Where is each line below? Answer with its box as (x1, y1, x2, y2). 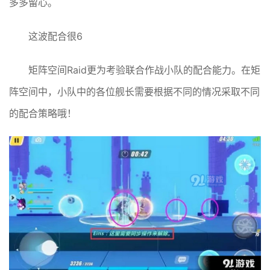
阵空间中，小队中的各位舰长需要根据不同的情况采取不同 (9, 85, 260, 98)
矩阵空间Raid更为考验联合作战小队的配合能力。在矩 (28, 63, 260, 76)
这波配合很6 (28, 30, 83, 42)
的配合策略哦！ (9, 107, 77, 119)
